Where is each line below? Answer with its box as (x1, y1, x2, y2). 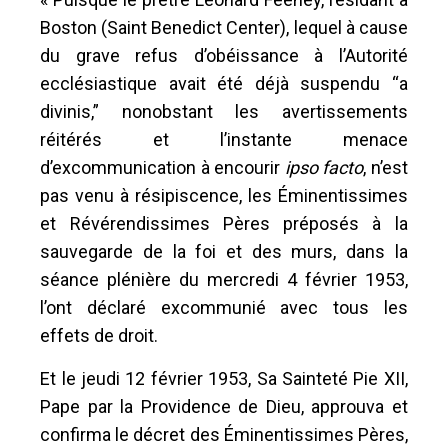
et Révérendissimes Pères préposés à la (40, 212, 408, 234)
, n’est (363, 156, 408, 178)
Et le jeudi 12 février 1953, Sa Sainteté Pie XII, (40, 367, 408, 389)
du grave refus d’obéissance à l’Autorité (40, 44, 408, 66)
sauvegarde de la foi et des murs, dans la (40, 240, 408, 262)
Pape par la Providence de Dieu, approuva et (40, 395, 408, 417)
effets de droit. (40, 324, 159, 346)
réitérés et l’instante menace (40, 128, 408, 150)
